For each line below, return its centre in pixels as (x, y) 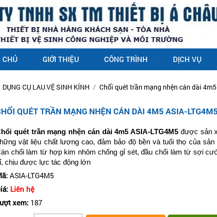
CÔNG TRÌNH (126, 59)
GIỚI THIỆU (61, 59)
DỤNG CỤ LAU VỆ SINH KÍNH (46, 87)
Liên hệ (22, 189)
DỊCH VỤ (187, 59)
